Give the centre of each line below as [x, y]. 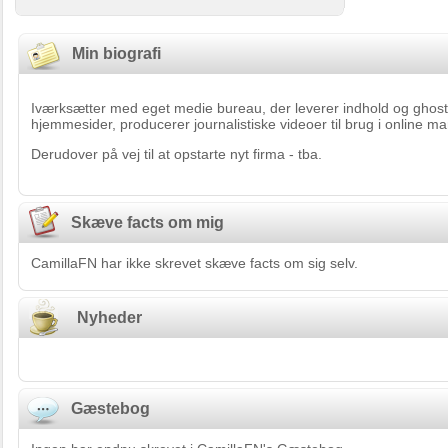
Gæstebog [104, 408]
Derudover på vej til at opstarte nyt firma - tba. [176, 154]
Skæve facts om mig [141, 222]
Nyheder [103, 317]
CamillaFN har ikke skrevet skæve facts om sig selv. [194, 263]
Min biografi [110, 53]
